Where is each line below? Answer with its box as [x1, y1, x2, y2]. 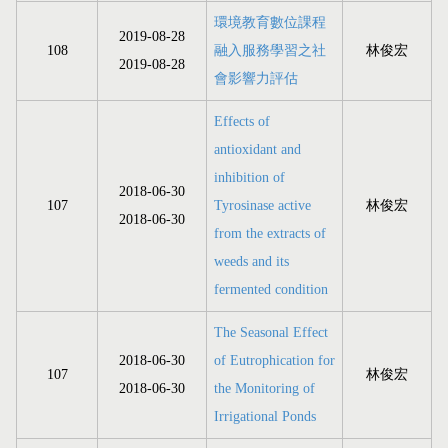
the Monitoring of [214, 381, 315, 397]
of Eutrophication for [214, 353, 335, 369]
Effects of [214, 114, 270, 130]
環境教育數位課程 [214, 15, 326, 31]
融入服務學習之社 [214, 43, 326, 59]
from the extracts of [214, 226, 326, 242]
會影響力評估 [214, 71, 298, 87]
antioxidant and [214, 142, 301, 158]
